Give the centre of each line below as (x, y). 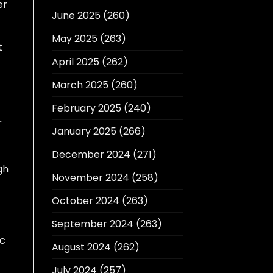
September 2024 (92, 224)
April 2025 (75, 62)
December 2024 (91, 155)
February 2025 (86, 108)
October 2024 (85, 201)
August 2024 (81, 247)
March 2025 (80, 85)
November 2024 (90, 178)
